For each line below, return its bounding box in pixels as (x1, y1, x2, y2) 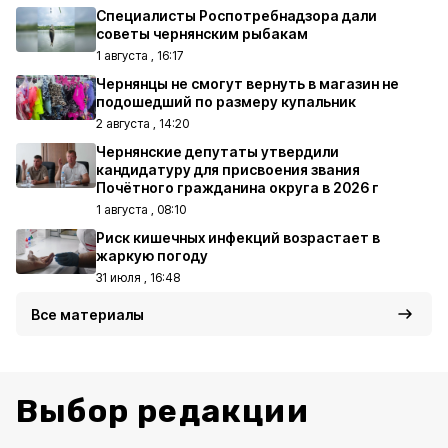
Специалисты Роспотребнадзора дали (96, 7, 377, 24)
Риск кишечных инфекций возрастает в (96, 229, 380, 246)
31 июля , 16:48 (96, 270, 180, 285)
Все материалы (31, 306, 144, 323)
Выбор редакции (16, 392, 309, 430)
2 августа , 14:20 (96, 116, 189, 131)
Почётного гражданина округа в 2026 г (96, 179, 379, 196)
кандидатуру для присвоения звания (96, 161, 360, 178)
